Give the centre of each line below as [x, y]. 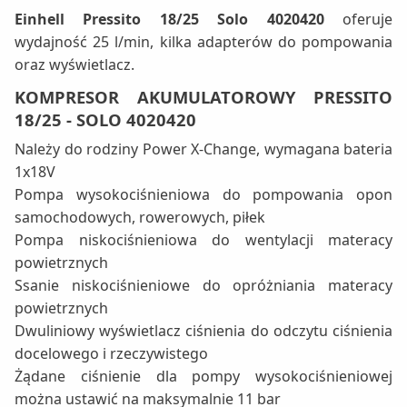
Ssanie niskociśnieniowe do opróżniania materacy [203, 286]
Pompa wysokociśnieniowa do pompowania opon [203, 195]
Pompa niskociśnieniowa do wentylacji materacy [203, 240]
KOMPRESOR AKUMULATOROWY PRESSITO [203, 97]
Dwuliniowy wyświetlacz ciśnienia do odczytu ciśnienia [203, 331]
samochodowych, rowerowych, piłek [140, 218]
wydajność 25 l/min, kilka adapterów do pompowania [203, 42]
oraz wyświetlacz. [74, 65]
